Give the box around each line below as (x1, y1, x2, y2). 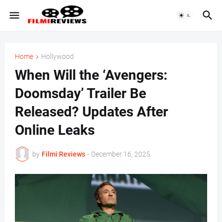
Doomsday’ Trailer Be (15, 85, 146, 102)
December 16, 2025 (91, 150, 150, 158)
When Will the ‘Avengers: (15, 67, 167, 84)
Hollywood (41, 53, 74, 60)
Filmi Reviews (42, 150, 85, 158)
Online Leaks (15, 122, 95, 139)
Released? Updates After (15, 104, 168, 120)
